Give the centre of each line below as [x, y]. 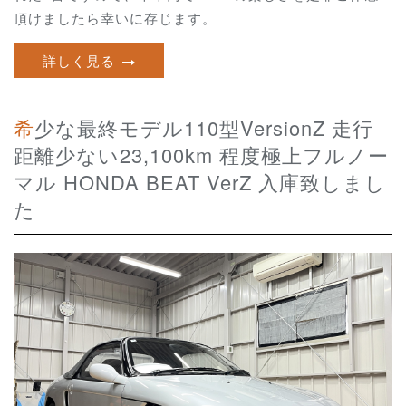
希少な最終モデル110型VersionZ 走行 [24, 128]
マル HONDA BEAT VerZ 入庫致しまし [200, 182]
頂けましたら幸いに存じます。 [115, 18]
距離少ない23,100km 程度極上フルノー [201, 155]
